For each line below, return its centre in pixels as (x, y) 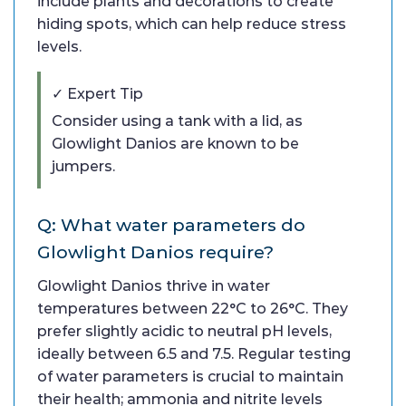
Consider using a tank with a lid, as (177, 121)
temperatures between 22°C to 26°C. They (193, 308)
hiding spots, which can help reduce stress (192, 24)
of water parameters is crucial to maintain (190, 376)
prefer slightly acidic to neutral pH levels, (184, 331)
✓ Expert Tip (97, 93)
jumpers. (83, 166)
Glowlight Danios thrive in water (154, 285)
